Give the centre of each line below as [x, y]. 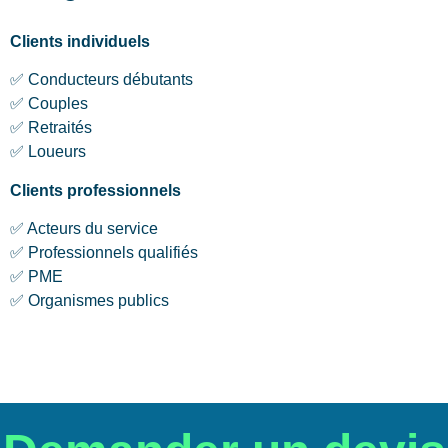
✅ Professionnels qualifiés [104, 253]
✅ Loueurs [48, 152]
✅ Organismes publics [89, 301]
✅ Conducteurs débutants [101, 80]
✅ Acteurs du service [84, 229]
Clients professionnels [95, 190]
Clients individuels [80, 41]
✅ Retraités [51, 128]
